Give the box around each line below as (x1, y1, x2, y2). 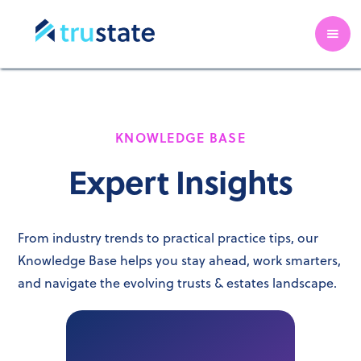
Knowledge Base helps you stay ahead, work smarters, (18, 251, 342, 269)
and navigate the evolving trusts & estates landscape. (18, 274, 338, 292)
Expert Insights (68, 158, 293, 205)
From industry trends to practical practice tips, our (18, 229, 319, 247)
